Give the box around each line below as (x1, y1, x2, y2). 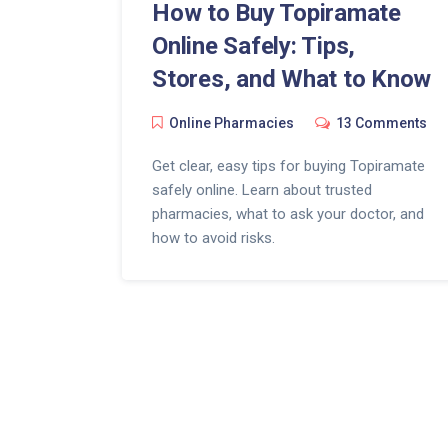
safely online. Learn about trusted (152, 180, 372, 199)
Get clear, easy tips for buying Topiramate (152, 156, 425, 175)
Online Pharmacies (169, 114, 294, 131)
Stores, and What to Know (152, 64, 432, 93)
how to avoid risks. (152, 228, 275, 247)
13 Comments (336, 114, 427, 131)
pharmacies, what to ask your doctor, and (152, 204, 424, 223)
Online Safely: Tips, (152, 31, 356, 60)
